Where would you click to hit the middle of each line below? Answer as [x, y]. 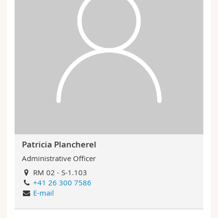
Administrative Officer [59, 158]
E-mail [44, 192]
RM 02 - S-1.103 [59, 172]
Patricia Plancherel [59, 144]
